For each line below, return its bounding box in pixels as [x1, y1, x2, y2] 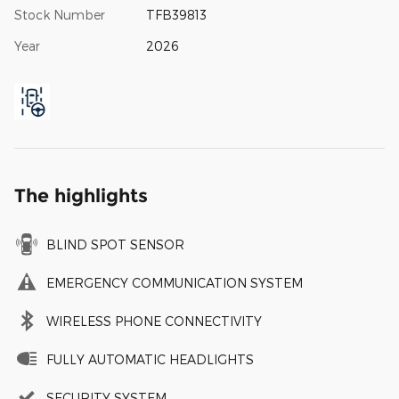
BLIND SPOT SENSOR [46, 236, 184, 252]
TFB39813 [145, 6, 207, 22]
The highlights [14, 183, 148, 207]
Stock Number [14, 6, 105, 22]
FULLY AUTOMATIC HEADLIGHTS [46, 351, 254, 367]
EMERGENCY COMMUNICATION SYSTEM [46, 274, 303, 290]
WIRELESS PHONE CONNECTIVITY [46, 313, 262, 329]
